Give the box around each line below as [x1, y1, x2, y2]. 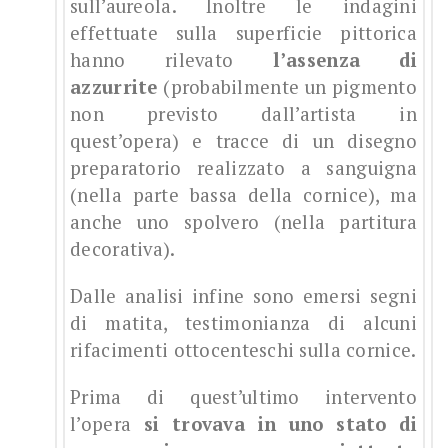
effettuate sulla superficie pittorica [70, 21, 417, 46]
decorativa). [70, 237, 176, 262]
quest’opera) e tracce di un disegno [70, 129, 417, 154]
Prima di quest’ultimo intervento [70, 385, 417, 410]
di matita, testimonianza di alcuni [70, 311, 417, 336]
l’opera [70, 412, 144, 437]
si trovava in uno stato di [143, 412, 417, 437]
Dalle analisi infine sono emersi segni [70, 284, 417, 309]
